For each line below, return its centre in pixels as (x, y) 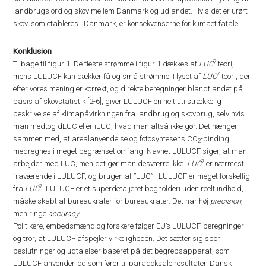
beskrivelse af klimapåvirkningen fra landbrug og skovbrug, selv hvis (129, 114)
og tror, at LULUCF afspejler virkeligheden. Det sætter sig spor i (119, 238)
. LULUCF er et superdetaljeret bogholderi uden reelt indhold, (143, 189)
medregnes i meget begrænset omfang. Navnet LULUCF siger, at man (130, 151)
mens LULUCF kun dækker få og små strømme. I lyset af (108, 76)
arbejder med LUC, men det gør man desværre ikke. (100, 164)
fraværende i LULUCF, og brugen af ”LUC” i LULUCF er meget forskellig (132, 176)
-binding (215, 139)
